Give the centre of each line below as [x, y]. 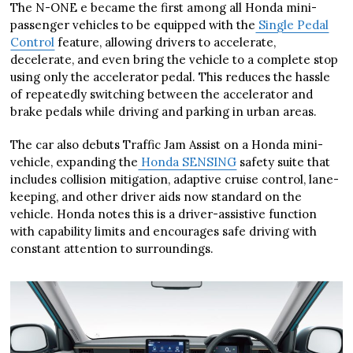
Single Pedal [292, 24]
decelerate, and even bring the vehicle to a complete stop [175, 59]
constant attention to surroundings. [112, 248]
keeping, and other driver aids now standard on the [156, 196]
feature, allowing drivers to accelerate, [165, 42]
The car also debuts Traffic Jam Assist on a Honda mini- [167, 144]
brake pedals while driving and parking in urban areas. [164, 111]
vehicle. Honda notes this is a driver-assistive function [164, 214]
